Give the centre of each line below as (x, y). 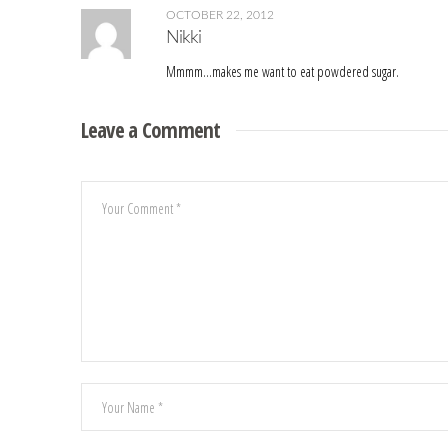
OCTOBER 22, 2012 (219, 15)
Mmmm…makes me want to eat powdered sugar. (282, 72)
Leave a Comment (150, 130)
